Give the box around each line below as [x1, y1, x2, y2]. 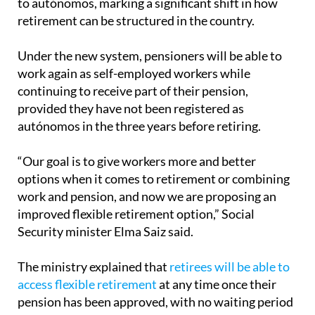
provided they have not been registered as [18, 74, 244, 90]
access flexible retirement [18, 250, 157, 266]
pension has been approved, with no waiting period [18, 267, 293, 283]
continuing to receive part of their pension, [18, 56, 248, 72]
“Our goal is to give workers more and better [18, 127, 256, 143]
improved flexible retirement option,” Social [18, 179, 255, 195]
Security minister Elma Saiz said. [18, 197, 193, 213]
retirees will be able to [169, 232, 290, 248]
